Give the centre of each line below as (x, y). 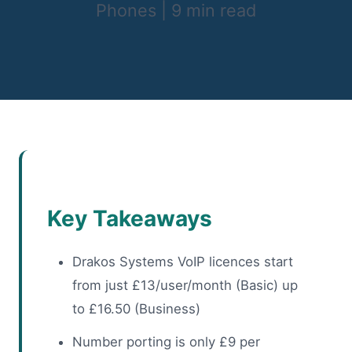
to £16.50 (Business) (136, 309)
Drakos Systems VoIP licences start (183, 262)
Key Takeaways (130, 219)
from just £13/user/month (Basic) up (185, 286)
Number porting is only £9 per (166, 342)
